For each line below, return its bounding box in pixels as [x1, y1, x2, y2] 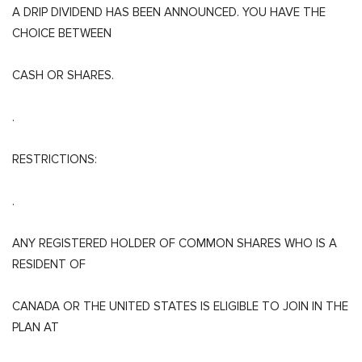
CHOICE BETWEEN [12, 25, 112, 40]
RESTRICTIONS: [12, 151, 97, 166]
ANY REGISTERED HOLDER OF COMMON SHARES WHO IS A [12, 235, 337, 250]
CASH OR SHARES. [12, 67, 114, 82]
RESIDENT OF [12, 256, 86, 271]
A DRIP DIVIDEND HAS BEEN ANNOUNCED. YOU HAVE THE [12, 4, 326, 19]
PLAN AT [12, 319, 59, 335]
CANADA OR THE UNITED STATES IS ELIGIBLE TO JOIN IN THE [12, 298, 348, 314]
